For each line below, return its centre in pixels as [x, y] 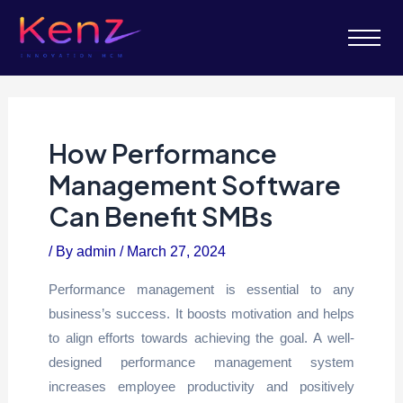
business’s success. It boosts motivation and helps [201, 313]
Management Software [194, 185]
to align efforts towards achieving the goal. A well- [201, 337]
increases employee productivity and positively [201, 386]
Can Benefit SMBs [160, 216]
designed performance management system [201, 362]
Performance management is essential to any [201, 289]
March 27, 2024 [176, 251]
